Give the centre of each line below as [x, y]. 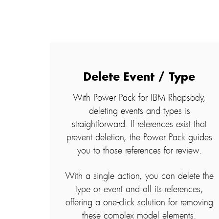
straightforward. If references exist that [140, 123]
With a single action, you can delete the [140, 175]
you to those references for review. [139, 150]
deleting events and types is [139, 110]
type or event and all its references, [140, 188]
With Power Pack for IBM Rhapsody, [140, 97]
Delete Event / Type [140, 77]
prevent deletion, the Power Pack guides [140, 137]
